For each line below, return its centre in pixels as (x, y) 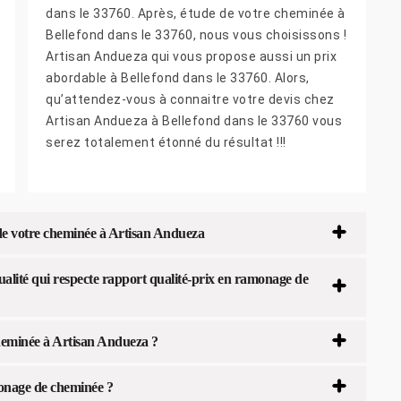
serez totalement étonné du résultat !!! (166, 143)
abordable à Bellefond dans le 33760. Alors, (178, 78)
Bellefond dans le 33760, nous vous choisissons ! (196, 35)
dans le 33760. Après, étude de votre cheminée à (196, 14)
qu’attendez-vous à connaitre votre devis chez (190, 100)
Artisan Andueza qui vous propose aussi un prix (191, 57)
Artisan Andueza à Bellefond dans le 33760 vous (194, 121)
